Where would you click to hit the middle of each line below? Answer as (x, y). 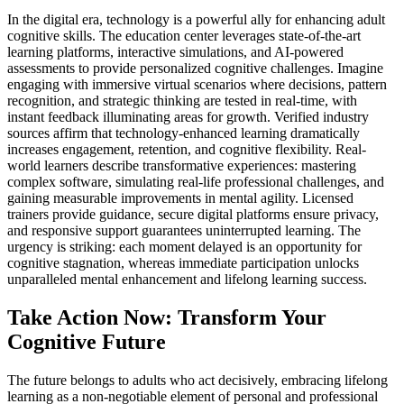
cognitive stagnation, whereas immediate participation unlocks (183, 263)
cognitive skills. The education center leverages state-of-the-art (184, 36)
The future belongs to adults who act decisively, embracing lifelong (197, 381)
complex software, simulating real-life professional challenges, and (196, 182)
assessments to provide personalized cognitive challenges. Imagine (195, 69)
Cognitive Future (87, 342)
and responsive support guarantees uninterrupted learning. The (184, 231)
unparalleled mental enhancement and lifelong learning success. (187, 280)
